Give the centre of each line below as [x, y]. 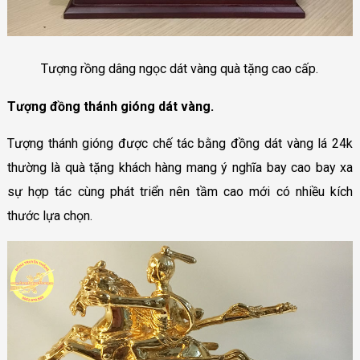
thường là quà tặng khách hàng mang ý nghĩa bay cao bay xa [180, 167]
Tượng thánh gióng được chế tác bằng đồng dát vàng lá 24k [180, 143]
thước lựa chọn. [49, 215]
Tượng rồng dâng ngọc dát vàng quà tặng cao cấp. [180, 68]
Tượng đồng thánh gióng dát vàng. [110, 106]
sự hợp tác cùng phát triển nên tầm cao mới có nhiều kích [180, 191]
